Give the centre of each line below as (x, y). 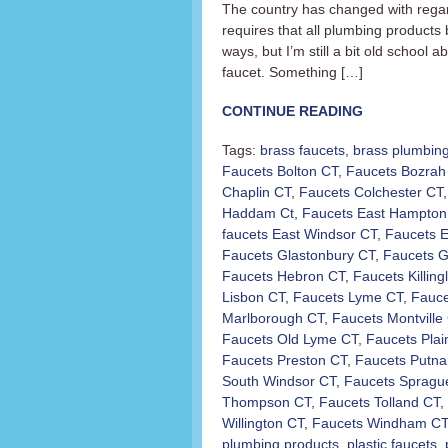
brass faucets (302, 150)
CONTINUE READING (292, 111)
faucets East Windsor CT (299, 234)
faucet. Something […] (292, 72)
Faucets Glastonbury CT (298, 255)
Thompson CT (266, 402)
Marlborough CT (273, 318)
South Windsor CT (279, 381)
